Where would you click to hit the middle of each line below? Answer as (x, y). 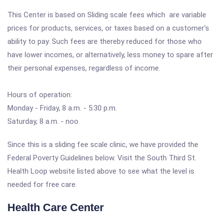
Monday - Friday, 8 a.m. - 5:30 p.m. (62, 108)
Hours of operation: (40, 95)
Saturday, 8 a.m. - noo (43, 121)
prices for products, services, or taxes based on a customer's (108, 28)
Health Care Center (56, 207)
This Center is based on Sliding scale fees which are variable (107, 15)
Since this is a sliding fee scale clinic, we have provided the (103, 145)
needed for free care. (42, 184)
